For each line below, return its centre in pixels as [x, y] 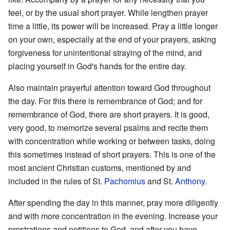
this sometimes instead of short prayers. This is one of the [112, 154]
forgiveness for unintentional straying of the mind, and [105, 52]
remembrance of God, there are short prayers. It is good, [109, 114]
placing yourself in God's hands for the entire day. [97, 66]
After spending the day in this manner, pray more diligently [113, 202]
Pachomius [125, 181]
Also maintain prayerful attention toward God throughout [109, 87]
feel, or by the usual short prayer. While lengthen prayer [108, 12]
